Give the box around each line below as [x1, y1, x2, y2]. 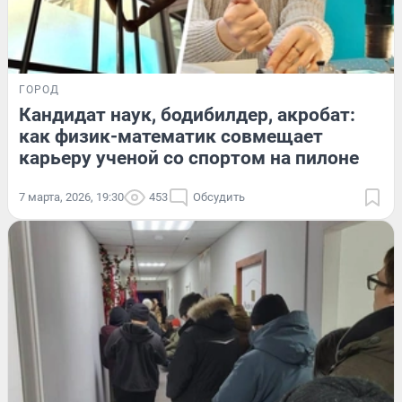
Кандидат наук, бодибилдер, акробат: [19, 104, 355, 127]
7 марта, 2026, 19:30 [19, 190, 124, 205]
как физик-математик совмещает [19, 126, 323, 148]
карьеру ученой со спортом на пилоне [19, 147, 359, 170]
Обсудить [193, 190, 245, 205]
